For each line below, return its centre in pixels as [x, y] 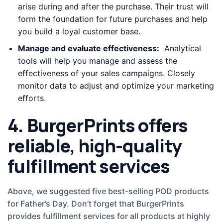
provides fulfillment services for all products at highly [109, 216]
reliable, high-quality [95, 146]
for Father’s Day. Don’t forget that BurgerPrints [96, 204]
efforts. [32, 98]
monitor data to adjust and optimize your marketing [116, 86]
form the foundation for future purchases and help [112, 19]
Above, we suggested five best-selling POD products [108, 191]
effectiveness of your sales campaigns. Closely [106, 73]
